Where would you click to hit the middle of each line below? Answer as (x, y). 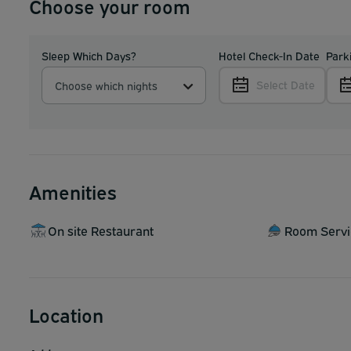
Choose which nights (106, 85)
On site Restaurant (101, 231)
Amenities (73, 192)
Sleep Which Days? (89, 56)
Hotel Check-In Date (269, 56)
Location (66, 315)
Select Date (285, 85)
